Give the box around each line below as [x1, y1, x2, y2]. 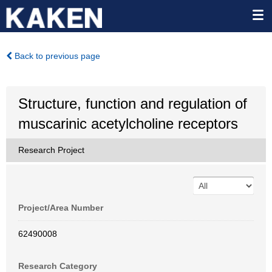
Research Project [18, 145, 84, 155]
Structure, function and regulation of [18, 95, 247, 112]
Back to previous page [12, 51, 100, 61]
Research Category [18, 261, 97, 271]
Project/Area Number [18, 203, 103, 212]
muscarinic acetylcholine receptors [18, 115, 238, 132]
